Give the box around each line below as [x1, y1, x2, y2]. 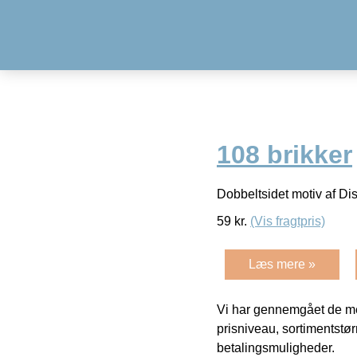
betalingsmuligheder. [217, 340, 335, 355]
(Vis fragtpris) [250, 214, 325, 228]
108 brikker [217, 140, 352, 170]
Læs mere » [249, 257, 316, 271]
